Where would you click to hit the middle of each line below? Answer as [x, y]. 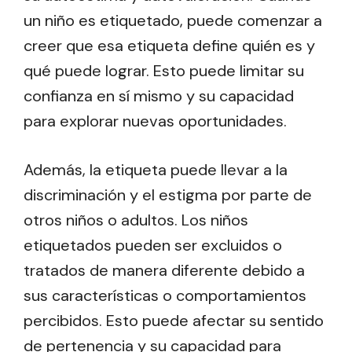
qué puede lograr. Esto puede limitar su [164, 71]
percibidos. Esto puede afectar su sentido [174, 321]
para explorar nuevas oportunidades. [155, 121]
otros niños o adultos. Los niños [136, 220]
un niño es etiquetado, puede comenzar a [173, 21]
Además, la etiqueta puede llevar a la [156, 170]
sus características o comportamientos [165, 296]
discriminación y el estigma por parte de [168, 195]
